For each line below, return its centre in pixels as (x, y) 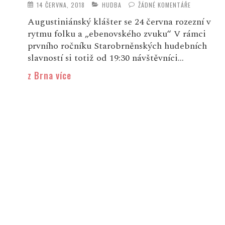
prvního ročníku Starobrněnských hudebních (117, 46)
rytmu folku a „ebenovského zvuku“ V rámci (117, 34)
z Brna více (49, 75)
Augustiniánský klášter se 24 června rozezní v (119, 22)
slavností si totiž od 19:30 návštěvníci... (105, 58)
